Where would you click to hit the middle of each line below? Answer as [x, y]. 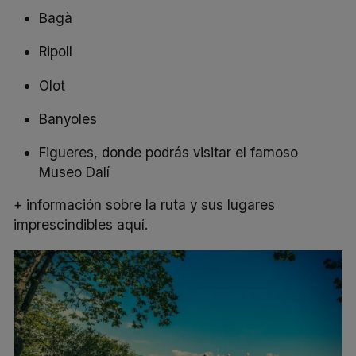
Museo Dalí [75, 172]
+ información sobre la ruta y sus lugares [145, 204]
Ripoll [56, 52]
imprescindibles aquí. [81, 224]
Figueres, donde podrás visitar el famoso [169, 152]
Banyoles [68, 118]
